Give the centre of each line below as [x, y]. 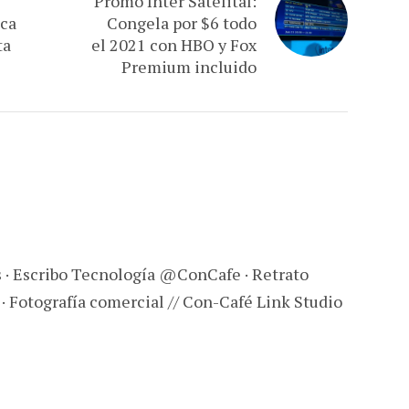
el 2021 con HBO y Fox [174, 45]
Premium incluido [189, 67]
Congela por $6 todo [182, 23]
